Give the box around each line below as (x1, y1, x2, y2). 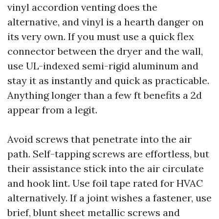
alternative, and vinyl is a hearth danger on (7, 16, 204, 28)
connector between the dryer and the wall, (7, 45, 203, 57)
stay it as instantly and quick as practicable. (7, 74, 209, 87)
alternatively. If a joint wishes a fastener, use (7, 192, 212, 204)
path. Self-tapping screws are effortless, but (7, 148, 209, 160)
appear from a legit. (7, 104, 97, 116)
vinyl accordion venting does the (7, 1, 157, 13)
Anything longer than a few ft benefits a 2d (7, 89, 202, 101)
